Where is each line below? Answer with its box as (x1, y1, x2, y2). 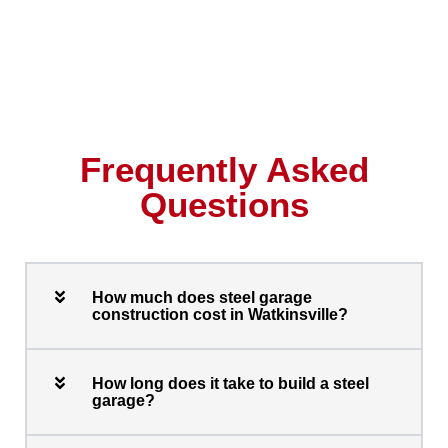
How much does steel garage (91, 288, 312, 306)
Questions (139, 184, 309, 224)
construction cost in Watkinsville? (91, 305, 348, 323)
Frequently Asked (79, 149, 369, 189)
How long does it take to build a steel (91, 374, 369, 392)
